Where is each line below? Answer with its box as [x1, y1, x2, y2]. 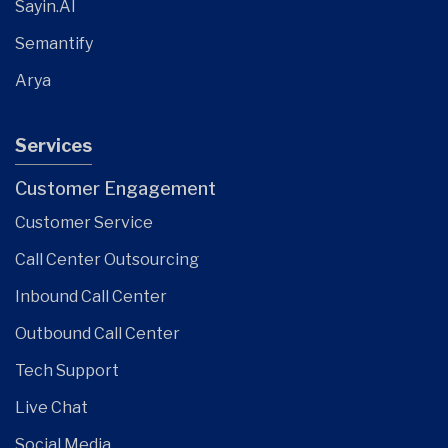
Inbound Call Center [15, 287, 167, 307]
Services [15, 135, 92, 157]
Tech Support [15, 361, 119, 381]
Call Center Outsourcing [15, 250, 199, 270]
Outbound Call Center [15, 324, 180, 344]
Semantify [15, 34, 93, 54]
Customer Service [15, 213, 153, 233]
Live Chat [15, 398, 88, 418]
